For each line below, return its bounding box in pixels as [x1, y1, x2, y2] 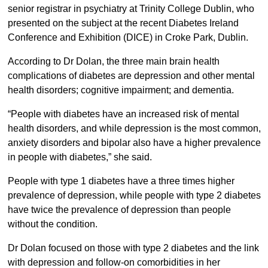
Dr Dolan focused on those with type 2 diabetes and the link [7, 243, 259, 254]
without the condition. [7, 219, 100, 230]
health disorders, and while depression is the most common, [7, 123, 261, 134]
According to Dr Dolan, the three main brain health [7, 56, 220, 67]
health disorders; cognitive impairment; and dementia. [7, 85, 234, 96]
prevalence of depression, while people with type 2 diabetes [7, 190, 261, 201]
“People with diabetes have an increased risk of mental [7, 109, 239, 120]
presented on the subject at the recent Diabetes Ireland [7, 18, 239, 29]
